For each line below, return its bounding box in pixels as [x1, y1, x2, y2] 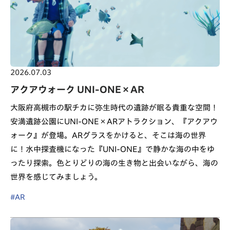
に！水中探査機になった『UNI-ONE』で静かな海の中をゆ [10, 145, 215, 153]
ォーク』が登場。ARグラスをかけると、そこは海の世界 [10, 131, 206, 139]
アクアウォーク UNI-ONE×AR [10, 84, 144, 94]
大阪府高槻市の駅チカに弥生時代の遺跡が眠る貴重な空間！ [10, 103, 218, 111]
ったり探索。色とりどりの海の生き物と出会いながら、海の [10, 159, 218, 167]
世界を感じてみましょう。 [10, 172, 102, 181]
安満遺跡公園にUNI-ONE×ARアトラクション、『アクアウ [10, 117, 218, 125]
